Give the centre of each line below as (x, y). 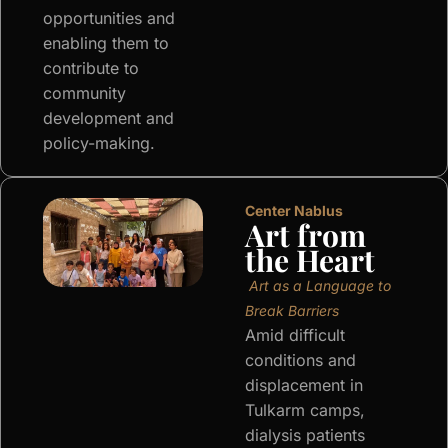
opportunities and (109, 18)
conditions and (300, 360)
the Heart (310, 260)
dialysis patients (305, 435)
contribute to (91, 68)
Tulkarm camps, (305, 410)
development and (108, 118)
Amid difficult (295, 335)
